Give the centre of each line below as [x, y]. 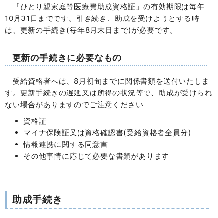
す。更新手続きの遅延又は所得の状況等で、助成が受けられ [109, 93]
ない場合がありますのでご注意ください [74, 105]
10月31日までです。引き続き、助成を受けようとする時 [102, 18]
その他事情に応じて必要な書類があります [97, 156]
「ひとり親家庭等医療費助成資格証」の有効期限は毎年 [105, 6]
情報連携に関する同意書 [66, 145]
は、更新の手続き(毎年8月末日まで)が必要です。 [91, 30]
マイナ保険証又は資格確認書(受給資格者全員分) [108, 133]
